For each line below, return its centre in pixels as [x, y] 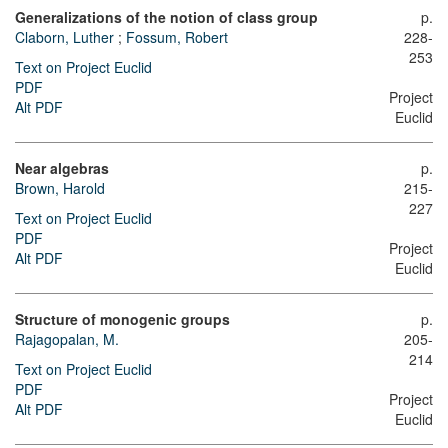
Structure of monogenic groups [122, 319]
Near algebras [62, 168]
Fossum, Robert [177, 37]
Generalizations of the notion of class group [166, 17]
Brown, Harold [60, 188]
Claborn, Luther [64, 37]
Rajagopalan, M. [67, 339]
